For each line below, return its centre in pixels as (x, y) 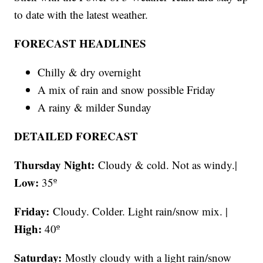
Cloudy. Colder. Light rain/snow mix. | (141, 211)
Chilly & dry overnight (90, 72)
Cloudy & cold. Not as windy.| (168, 164)
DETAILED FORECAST (76, 136)
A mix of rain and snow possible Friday (127, 89)
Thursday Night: (56, 164)
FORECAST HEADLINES (80, 43)
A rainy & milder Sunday (95, 107)
